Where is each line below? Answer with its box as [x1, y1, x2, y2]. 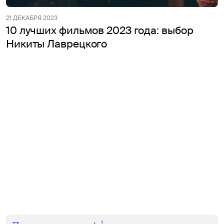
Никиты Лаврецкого [6, 37, 107, 51]
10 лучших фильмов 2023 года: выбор [6, 23, 193, 38]
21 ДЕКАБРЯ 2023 [6, 14, 57, 22]
